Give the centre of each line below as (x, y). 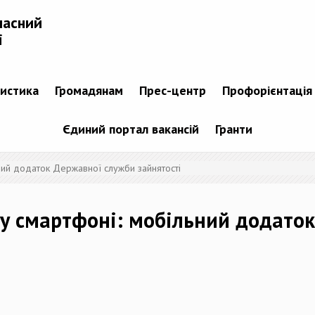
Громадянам (89, 91)
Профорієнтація (267, 91)
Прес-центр (172, 91)
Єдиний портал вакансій (131, 129)
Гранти (234, 129)
